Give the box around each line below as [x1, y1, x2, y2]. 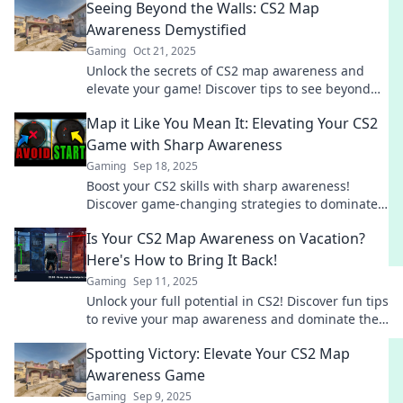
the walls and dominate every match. [86, 98, 309, 115]
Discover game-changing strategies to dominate [86, 195, 378, 212]
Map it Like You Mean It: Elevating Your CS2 [86, 113, 378, 133]
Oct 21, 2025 [133, 43, 196, 58]
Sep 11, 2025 [133, 273, 198, 289]
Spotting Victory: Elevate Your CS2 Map [86, 344, 350, 363]
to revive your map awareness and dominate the [86, 310, 379, 327]
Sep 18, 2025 [133, 158, 198, 174]
